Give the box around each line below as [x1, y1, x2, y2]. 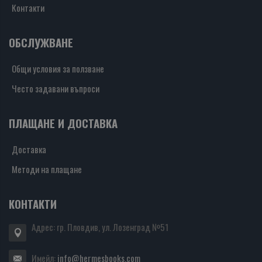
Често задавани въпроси [12, 81, 99, 95]
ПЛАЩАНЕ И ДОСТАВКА [9, 115, 118, 131]
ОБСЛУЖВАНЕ [9, 34, 73, 50]
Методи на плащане [12, 162, 82, 175]
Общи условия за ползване [12, 61, 104, 75]
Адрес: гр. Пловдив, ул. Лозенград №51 [32, 220, 168, 233]
